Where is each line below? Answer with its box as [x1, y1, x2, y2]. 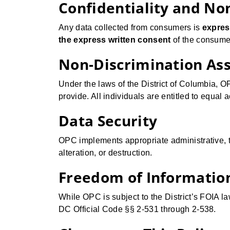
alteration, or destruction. [59, 148, 152, 157]
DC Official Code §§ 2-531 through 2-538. [59, 205, 216, 214]
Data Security [59, 111, 158, 130]
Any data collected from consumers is [59, 23, 202, 32]
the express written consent [59, 35, 171, 44]
